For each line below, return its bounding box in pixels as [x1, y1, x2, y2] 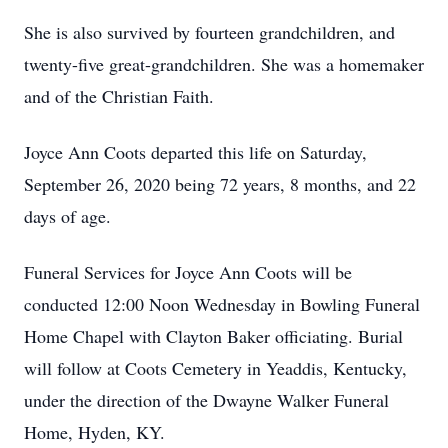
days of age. [24, 204, 117, 228]
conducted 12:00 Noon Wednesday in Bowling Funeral [24, 292, 420, 316]
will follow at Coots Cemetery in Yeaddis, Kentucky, [24, 356, 407, 380]
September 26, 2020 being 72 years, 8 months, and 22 [24, 172, 416, 196]
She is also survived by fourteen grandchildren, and [24, 20, 395, 44]
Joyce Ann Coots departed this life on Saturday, [24, 140, 367, 164]
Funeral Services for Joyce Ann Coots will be [24, 260, 352, 284]
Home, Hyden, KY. [24, 420, 165, 444]
